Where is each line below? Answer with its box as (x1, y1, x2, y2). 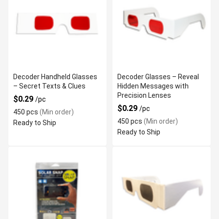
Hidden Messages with (117, 82, 189, 90)
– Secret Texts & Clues (13, 82, 86, 90)
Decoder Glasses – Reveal (117, 73, 199, 81)
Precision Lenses (117, 91, 171, 99)
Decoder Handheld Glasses (13, 73, 97, 81)
